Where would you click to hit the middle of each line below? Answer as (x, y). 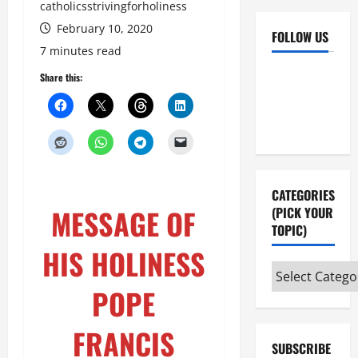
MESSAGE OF (124, 224)
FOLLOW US (300, 37)
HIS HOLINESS (123, 264)
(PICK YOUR (302, 213)
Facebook (295, 74)
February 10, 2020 (103, 28)
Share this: (61, 77)
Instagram (297, 99)
